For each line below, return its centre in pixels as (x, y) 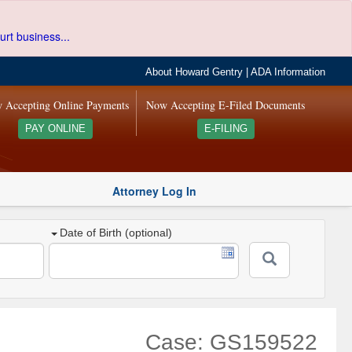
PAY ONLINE (55, 129)
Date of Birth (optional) (116, 233)
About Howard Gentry (194, 72)
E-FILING (225, 129)
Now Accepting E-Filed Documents (226, 105)
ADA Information (288, 72)
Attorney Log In (154, 191)
